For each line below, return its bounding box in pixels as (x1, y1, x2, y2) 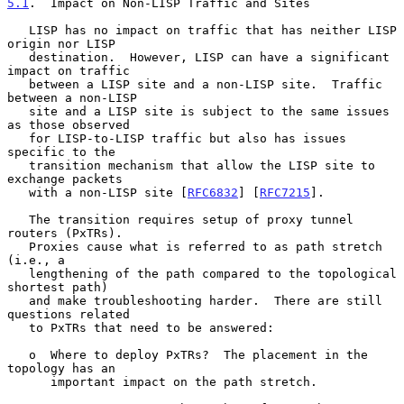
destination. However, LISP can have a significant (7, 50, 29, 64)
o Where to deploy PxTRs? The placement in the (7, 347, 29, 362)
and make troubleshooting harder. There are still (7, 293, 29, 308)
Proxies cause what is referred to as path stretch (7, 239, 29, 253)
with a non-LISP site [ (29, 185, 188, 199)
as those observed (7, 117, 130, 132)
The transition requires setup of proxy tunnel (7, 212, 29, 226)
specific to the (7, 144, 115, 159)
